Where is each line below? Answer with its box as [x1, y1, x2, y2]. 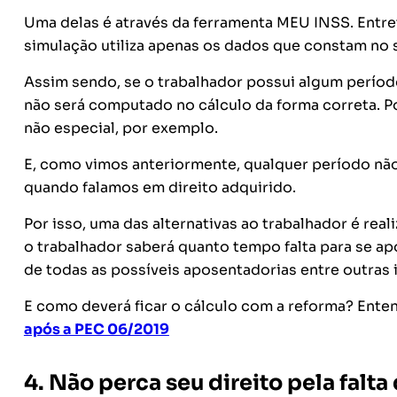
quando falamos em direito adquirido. [23, 178, 300, 197]
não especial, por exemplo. [23, 119, 222, 137]
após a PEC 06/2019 [23, 320, 169, 339]
